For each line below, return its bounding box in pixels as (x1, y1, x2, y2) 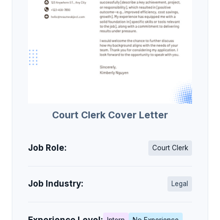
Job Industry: (28, 179, 83, 189)
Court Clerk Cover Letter (52, 109, 168, 121)
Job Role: (28, 142, 67, 153)
